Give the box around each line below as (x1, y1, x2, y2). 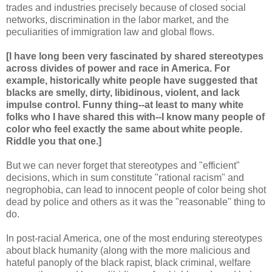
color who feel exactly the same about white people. (6, 124, 242, 135)
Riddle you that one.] (6, 136, 101, 147)
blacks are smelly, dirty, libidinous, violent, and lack (6, 87, 240, 98)
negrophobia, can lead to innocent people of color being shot (6, 185, 266, 195)
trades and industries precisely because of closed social (6, 2, 246, 13)
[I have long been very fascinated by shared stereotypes (6, 51, 263, 62)
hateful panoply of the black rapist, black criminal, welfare (6, 257, 251, 268)
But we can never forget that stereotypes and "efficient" (6, 160, 240, 171)
